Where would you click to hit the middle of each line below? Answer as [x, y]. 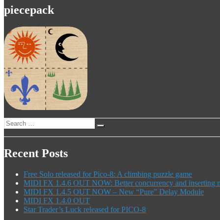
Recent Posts [36, 153]
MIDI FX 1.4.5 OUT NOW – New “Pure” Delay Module [114, 192]
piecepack [29, 10]
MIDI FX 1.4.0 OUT [57, 200]
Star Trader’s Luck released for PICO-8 [85, 209]
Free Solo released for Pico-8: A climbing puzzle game [108, 174]
